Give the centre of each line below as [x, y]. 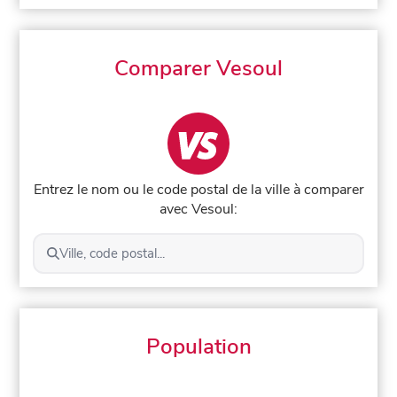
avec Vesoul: [198, 209]
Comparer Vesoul [198, 68]
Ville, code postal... [112, 253]
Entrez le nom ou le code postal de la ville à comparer [198, 189]
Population [198, 346]
